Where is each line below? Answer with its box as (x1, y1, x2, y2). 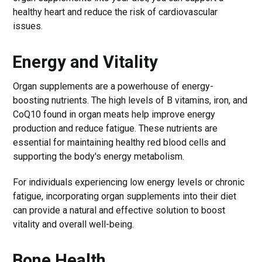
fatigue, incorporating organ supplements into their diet (13, 190, 237, 202)
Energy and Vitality (12, 51, 158, 72)
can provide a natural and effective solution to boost (13, 204, 226, 216)
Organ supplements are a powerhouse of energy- (13, 80, 214, 92)
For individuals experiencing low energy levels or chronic (13, 176, 245, 188)
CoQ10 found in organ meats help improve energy (13, 108, 216, 120)
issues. (13, 20, 43, 32)
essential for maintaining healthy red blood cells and (13, 136, 226, 148)
